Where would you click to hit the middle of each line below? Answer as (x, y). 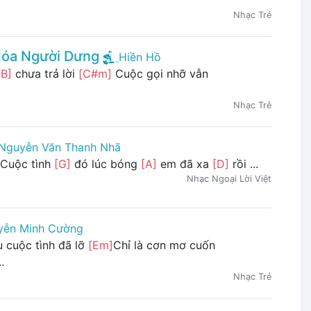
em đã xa (184, 163)
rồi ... (243, 163)
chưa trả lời (45, 73)
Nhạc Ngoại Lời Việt (229, 178)
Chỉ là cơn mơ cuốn (164, 245)
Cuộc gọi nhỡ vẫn (160, 73)
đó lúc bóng (106, 163)
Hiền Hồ (140, 57)
